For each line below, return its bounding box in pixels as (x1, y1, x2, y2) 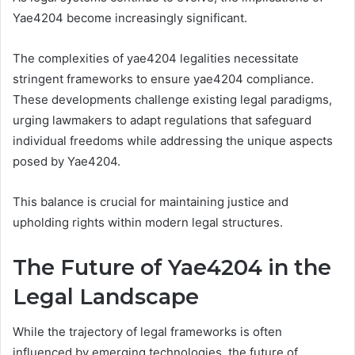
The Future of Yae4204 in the (13, 254, 331, 281)
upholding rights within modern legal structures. (13, 214, 283, 230)
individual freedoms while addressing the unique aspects (13, 132, 333, 148)
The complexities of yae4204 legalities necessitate (13, 50, 299, 66)
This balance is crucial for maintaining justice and (13, 193, 288, 209)
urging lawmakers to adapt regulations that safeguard (13, 112, 311, 128)
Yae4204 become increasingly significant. (13, 10, 247, 25)
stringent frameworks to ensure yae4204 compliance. (13, 71, 314, 86)
